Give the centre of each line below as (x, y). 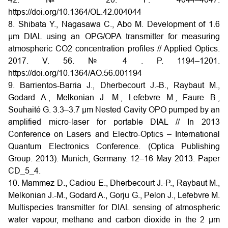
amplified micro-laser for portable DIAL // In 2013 (114, 122)
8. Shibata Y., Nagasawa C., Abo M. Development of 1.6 (114, 24)
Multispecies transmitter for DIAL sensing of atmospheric (114, 207)
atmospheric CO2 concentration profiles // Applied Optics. (114, 49)
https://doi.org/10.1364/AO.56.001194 (75, 73)
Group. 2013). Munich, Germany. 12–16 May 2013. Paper (114, 159)
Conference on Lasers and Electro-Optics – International (114, 134)
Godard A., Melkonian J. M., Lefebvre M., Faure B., (114, 97)
